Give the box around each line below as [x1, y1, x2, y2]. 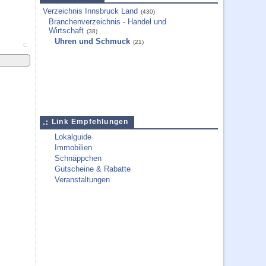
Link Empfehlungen [52, 118, 129, 126]
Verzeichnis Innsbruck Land [43, 7, 138, 15]
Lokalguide [55, 132, 91, 141]
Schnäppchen [55, 154, 102, 163]
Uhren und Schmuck [55, 37, 130, 46]
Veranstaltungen [55, 175, 110, 184]
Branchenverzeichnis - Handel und [49, 17, 166, 26]
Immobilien [55, 143, 92, 152]
